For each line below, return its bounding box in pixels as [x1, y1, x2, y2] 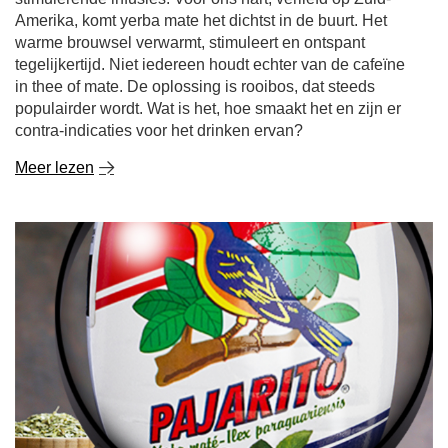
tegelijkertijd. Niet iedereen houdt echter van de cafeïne [15, 56, 405, 73]
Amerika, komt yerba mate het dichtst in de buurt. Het [15, 12, 387, 29]
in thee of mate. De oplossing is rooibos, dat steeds [15, 78, 375, 95]
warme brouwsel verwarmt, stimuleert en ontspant [15, 34, 365, 51]
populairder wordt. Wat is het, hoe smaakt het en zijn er [15, 100, 401, 117]
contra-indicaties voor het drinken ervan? [15, 122, 303, 139]
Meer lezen [15, 159, 94, 176]
